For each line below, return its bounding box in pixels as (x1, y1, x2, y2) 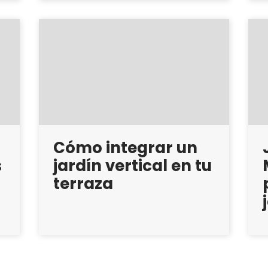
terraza (53, 172, 113, 194)
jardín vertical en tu (53, 154, 212, 176)
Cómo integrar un (53, 136, 197, 159)
